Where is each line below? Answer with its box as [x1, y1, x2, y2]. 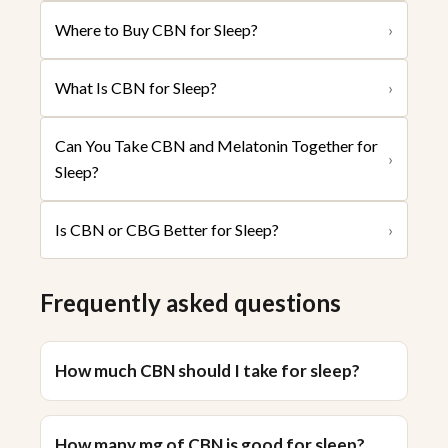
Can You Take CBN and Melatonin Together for [55, 136, 378, 156]
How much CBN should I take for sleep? [55, 360, 360, 382]
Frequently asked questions [40, 288, 341, 318]
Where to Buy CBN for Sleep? [55, 20, 258, 40]
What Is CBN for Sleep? [55, 78, 217, 98]
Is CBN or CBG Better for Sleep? [55, 220, 279, 240]
